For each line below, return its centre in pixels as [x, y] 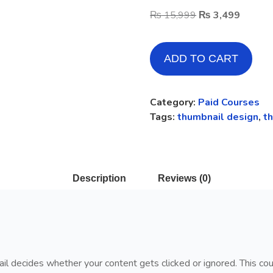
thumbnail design [218, 117]
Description [99, 178]
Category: [174, 102]
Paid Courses [229, 102]
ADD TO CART [201, 58]
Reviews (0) [184, 178]
